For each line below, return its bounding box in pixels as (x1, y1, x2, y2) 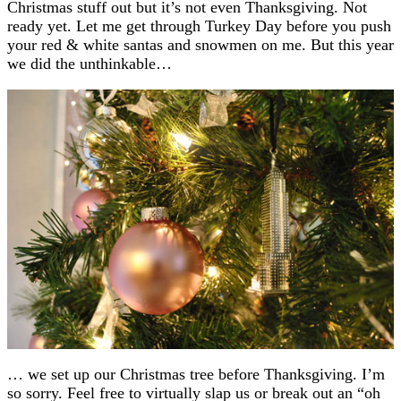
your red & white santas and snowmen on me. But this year (7, 35, 394, 54)
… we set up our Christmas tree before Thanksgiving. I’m (7, 364, 385, 383)
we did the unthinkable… (7, 54, 172, 73)
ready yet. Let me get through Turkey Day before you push (7, 16, 391, 35)
